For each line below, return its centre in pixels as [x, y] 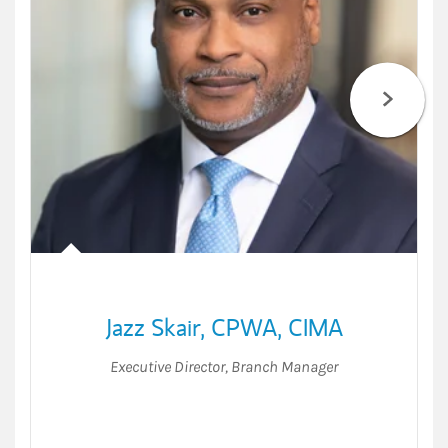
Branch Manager [284, 366]
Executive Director [167, 366]
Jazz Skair [152, 326]
